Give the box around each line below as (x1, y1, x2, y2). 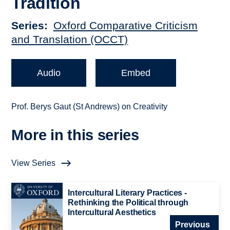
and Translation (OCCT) (11, 33, 128, 46)
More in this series (11, 127, 139, 144)
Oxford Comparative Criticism (53, 20, 198, 32)
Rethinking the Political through (68, 198, 189, 207)
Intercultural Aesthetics (68, 208, 156, 217)
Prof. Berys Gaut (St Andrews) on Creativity (11, 102, 168, 111)
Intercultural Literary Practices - (68, 188, 187, 198)
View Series (11, 159, 56, 168)
